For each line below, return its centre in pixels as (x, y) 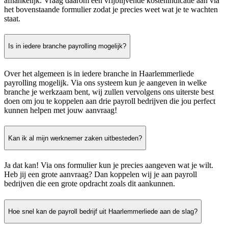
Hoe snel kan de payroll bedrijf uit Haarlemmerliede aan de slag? (103, 211)
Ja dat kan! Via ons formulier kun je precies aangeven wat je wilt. (109, 165)
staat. (12, 18)
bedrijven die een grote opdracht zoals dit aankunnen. (90, 184)
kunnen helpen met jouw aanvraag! (61, 110)
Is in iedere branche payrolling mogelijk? (67, 46)
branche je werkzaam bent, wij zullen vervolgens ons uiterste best (109, 92)
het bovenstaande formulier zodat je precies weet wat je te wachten (111, 9)
